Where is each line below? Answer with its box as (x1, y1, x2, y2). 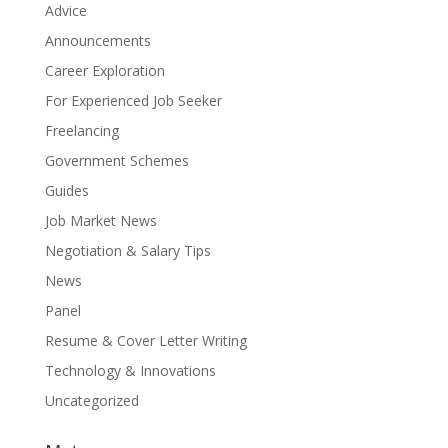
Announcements (44, 31, 151, 50)
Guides (44, 181, 89, 200)
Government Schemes (44, 151, 189, 170)
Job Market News (44, 211, 157, 230)
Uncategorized (44, 391, 139, 410)
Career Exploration (44, 61, 165, 80)
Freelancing (44, 121, 119, 140)
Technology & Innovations (44, 361, 216, 380)
